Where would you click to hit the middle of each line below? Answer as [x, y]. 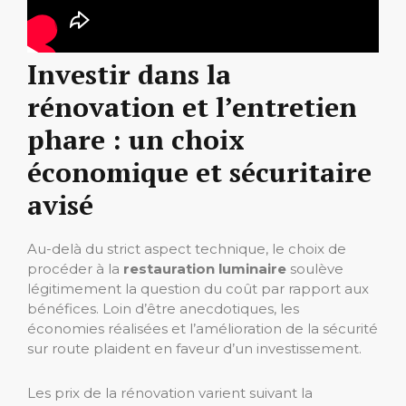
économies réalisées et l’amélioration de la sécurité [203, 329]
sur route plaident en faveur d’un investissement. [194, 349]
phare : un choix [136, 140]
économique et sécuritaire [199, 173]
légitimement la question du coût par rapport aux [198, 289]
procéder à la [75, 269]
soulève [315, 269]
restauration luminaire [205, 269]
